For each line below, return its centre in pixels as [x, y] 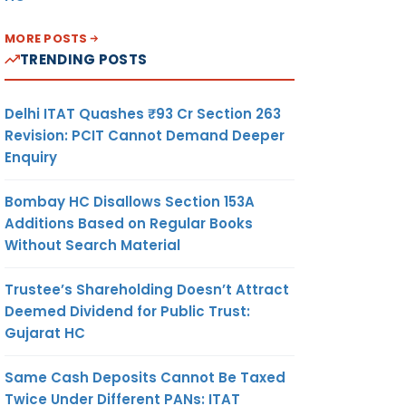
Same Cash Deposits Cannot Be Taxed [145, 377]
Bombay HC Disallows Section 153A [130, 201]
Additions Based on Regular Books [129, 223]
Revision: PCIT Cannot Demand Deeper [145, 135]
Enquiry [31, 157]
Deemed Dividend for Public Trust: [127, 311]
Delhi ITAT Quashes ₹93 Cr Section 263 [143, 113]
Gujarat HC [45, 333]
